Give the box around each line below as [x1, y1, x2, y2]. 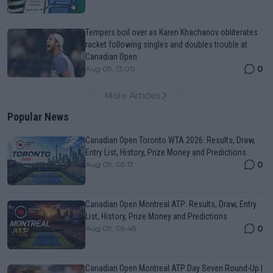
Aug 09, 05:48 [85, 223, 136, 233]
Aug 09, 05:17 [85, 159, 133, 169]
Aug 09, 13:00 [85, 63, 135, 73]
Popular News [7, 110, 69, 123]
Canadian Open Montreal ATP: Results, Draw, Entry [85, 199, 257, 209]
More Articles [104, 90, 160, 101]
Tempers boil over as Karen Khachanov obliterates [85, 27, 258, 37]
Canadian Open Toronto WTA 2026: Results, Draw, [85, 135, 255, 145]
